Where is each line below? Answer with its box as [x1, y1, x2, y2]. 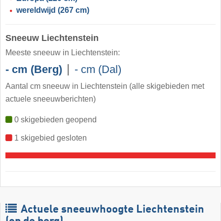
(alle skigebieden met [127, 81, 204, 90]
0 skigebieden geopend [12, 115, 97, 124]
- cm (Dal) [74, 63, 121, 75]
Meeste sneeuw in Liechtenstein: [5, 48, 120, 57]
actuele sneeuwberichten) [5, 95, 96, 104]
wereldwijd [16, 6, 56, 15]
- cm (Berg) [5, 63, 62, 75]
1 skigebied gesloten [12, 134, 87, 143]
